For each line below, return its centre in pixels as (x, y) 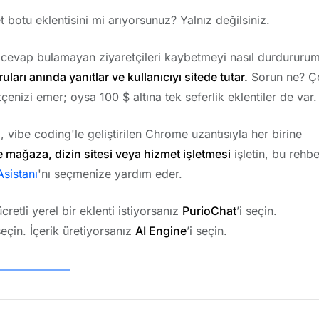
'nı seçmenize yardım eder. (110, 174)
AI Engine (161, 231)
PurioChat (209, 211)
